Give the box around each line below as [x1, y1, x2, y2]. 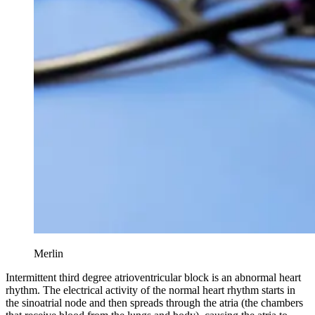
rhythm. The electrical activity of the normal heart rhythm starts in [6, 283, 295, 296]
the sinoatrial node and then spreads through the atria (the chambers [6, 296, 303, 309]
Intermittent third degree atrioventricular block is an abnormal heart [6, 271, 301, 283]
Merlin [34, 247, 63, 259]
